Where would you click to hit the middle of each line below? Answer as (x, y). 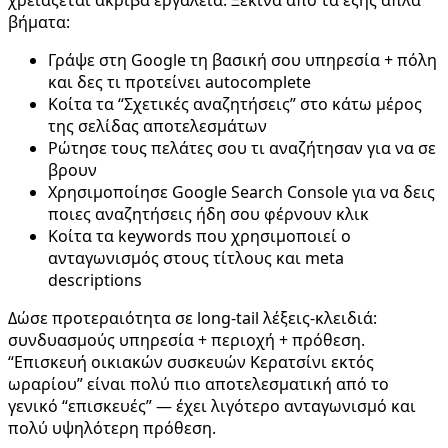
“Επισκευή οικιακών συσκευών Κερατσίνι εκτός (191, 361)
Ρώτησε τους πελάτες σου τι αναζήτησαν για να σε (242, 147)
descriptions (95, 279)
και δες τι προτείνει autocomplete (179, 81)
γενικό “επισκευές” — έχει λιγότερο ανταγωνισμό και (212, 405)
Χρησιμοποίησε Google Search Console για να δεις (241, 191)
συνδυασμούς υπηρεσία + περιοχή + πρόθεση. (186, 339)
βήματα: (39, 21)
